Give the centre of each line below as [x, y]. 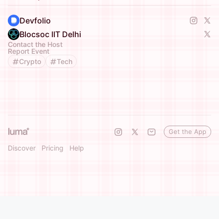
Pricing [53, 148]
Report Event [29, 51]
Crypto [30, 61]
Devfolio [35, 21]
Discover [22, 148]
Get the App [187, 131]
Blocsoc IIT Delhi [50, 34]
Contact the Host [35, 44]
